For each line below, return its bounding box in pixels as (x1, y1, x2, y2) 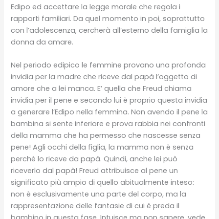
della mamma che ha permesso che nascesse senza (11, 131, 201, 141)
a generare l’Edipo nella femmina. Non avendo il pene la (11, 107, 208, 117)
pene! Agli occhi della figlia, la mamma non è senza (11, 142, 194, 153)
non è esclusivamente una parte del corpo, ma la (11, 189, 187, 199)
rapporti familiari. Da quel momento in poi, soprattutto (11, 13, 205, 23)
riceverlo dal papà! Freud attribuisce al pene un (11, 166, 178, 176)
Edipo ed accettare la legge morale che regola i (11, 1, 181, 12)
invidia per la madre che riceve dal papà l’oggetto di (11, 72, 197, 82)
